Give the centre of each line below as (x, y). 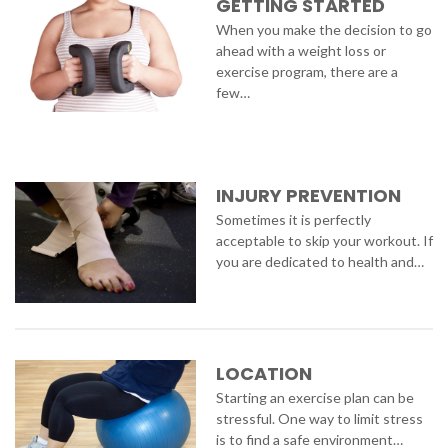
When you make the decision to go (323, 29)
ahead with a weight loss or (300, 50)
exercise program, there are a (306, 71)
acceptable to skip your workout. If (324, 241)
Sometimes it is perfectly (293, 220)
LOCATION (263, 373)
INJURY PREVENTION (308, 196)
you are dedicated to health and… (319, 262)
